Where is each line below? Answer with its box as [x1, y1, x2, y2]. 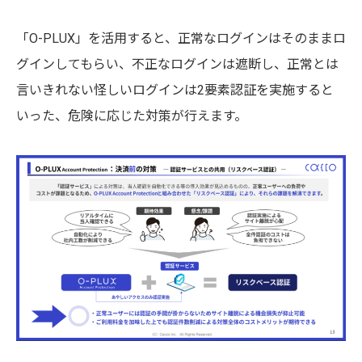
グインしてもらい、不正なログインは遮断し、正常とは [16, 56, 339, 72]
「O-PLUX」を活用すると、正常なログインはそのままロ [16, 30, 346, 46]
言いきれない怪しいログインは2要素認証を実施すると [16, 82, 334, 98]
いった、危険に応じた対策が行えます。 [16, 107, 247, 124]
